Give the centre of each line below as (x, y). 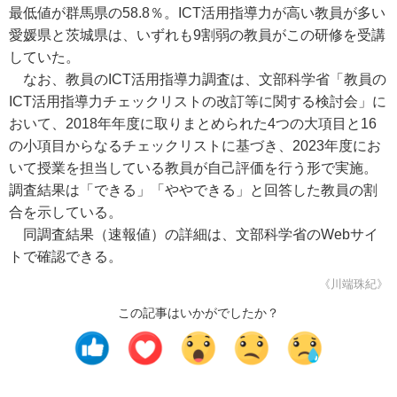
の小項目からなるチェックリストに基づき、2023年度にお (195, 146)
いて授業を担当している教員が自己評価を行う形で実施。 (193, 168)
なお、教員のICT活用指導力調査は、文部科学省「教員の (198, 79)
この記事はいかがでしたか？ (198, 313)
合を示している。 (66, 212)
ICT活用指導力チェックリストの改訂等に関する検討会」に (198, 101)
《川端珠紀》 (354, 284)
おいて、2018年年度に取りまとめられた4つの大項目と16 (193, 124)
